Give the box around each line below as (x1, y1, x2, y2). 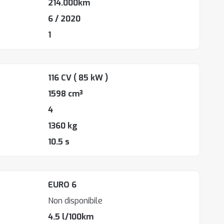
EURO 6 (47, 179, 76, 190)
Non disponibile (47, 195, 102, 206)
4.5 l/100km (47, 211, 93, 222)
